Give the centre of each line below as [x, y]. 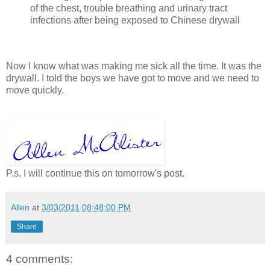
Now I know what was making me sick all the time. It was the [134, 66]
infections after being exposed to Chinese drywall [135, 20]
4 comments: [39, 259]
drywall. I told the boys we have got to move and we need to [133, 78]
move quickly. [35, 90]
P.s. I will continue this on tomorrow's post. [95, 173]
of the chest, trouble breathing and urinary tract [129, 8]
